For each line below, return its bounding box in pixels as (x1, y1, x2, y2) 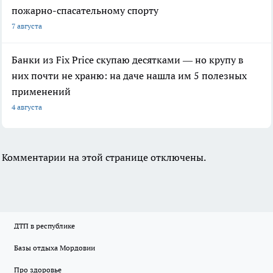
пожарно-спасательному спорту (12, 4, 158, 17)
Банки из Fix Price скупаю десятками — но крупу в (12, 54, 243, 66)
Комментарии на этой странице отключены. (2, 151, 206, 164)
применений (12, 85, 71, 98)
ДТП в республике (14, 221, 75, 231)
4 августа (12, 102, 42, 112)
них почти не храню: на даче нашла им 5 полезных (12, 69, 247, 82)
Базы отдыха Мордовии (14, 243, 95, 253)
